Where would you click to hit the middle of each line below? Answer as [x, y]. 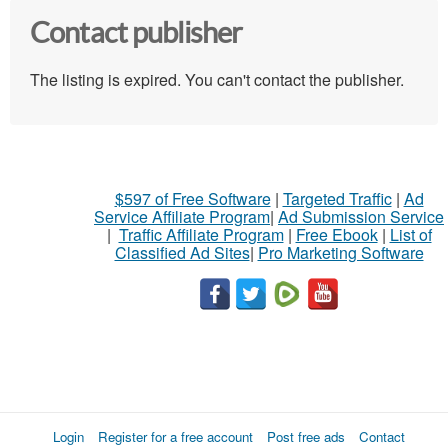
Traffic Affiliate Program [201, 235]
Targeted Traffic [337, 199]
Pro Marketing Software [340, 253]
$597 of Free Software [192, 199]
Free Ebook [336, 235]
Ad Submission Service [361, 217]
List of [410, 235]
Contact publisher [136, 33]
